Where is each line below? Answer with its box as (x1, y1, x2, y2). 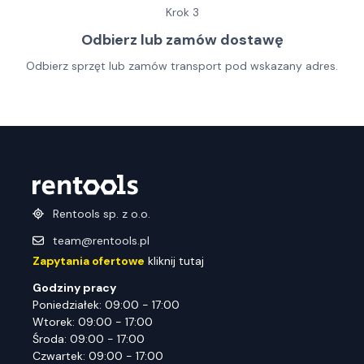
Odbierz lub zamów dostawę (80, 30, 284, 50)
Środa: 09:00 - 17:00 (32, 331, 145, 347)
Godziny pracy (32, 280, 116, 296)
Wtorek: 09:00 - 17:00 (32, 314, 153, 330)
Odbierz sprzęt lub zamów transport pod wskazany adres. (26, 58, 338, 73)
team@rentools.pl (53, 233, 149, 249)
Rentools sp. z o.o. (53, 206, 150, 222)
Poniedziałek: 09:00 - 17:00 (32, 297, 180, 313)
